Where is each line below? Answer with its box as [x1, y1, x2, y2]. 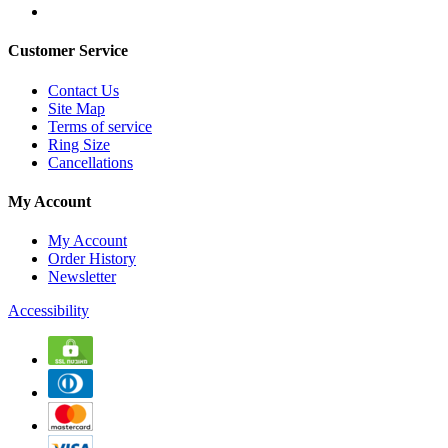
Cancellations [48, 153, 133, 171]
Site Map [48, 99, 105, 117]
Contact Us [48, 81, 119, 99]
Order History [48, 250, 136, 268]
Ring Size [48, 135, 110, 153]
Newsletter [48, 268, 116, 286]
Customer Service [8, 42, 128, 60]
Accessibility [8, 302, 89, 320]
